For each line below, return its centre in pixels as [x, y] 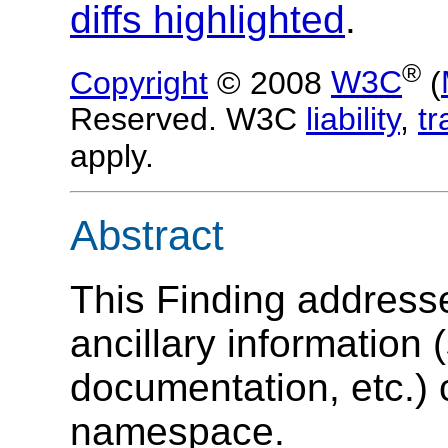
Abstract [147, 235]
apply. [112, 156]
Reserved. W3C [188, 119]
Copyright [139, 82]
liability [353, 119]
